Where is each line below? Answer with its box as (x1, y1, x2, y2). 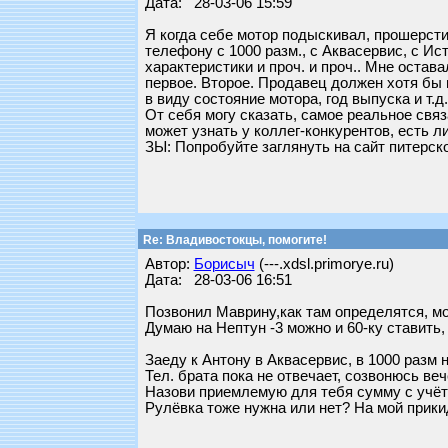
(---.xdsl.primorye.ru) (254, 256, 394, 272)
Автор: (144, 256, 194, 272)
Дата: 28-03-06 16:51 (144, 272, 292, 288)
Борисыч (193, 256, 255, 272)
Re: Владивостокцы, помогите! (139, 233, 327, 247)
